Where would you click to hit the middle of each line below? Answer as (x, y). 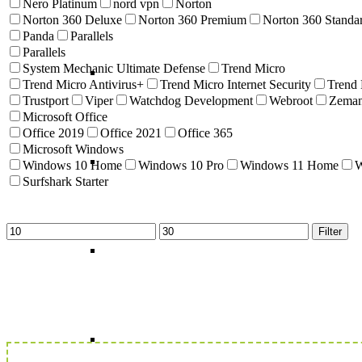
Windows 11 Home (289, 165)
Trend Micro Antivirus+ (83, 84)
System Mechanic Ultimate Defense (114, 68)
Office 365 (205, 133)
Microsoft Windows (73, 149)
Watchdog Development (191, 100)
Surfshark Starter (65, 181)
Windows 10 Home (72, 165)
